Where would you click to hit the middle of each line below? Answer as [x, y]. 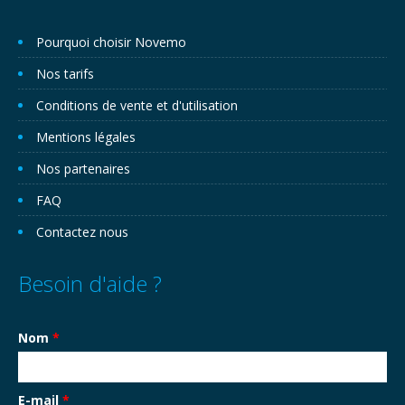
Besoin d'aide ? [90, 283]
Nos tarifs [65, 74]
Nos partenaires [83, 169]
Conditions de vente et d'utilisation [137, 105]
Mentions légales [86, 137]
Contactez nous [82, 232]
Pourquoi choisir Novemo [111, 42]
